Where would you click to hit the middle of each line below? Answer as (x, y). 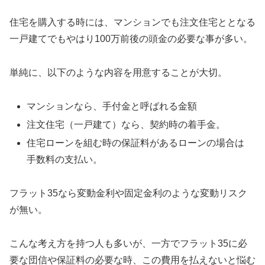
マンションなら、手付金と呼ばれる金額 (112, 106)
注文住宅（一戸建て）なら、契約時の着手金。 (126, 124)
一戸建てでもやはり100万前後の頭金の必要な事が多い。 (131, 39)
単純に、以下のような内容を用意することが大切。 (118, 72)
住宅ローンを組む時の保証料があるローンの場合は (136, 143)
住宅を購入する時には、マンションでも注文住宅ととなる (132, 22)
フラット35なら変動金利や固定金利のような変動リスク (128, 193)
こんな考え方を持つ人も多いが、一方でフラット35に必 (128, 243)
